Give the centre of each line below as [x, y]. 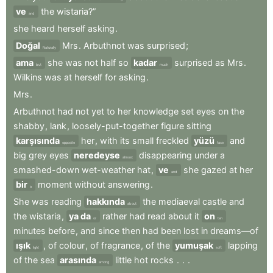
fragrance [121, 246]
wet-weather [108, 170]
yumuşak [194, 246]
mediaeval [179, 202]
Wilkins [28, 77]
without [90, 185]
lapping [243, 246]
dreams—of [234, 231]
